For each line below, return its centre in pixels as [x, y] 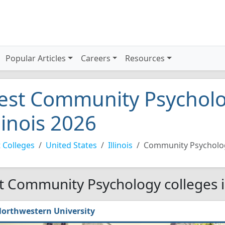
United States [71, 145]
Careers [95, 58]
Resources [145, 58]
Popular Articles [36, 58]
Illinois [120, 145]
